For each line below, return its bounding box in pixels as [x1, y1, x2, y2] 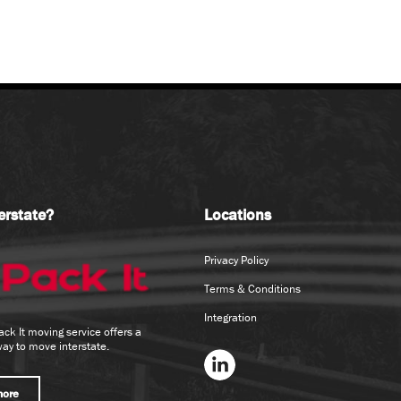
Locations [204, 204, 271, 226]
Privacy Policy [204, 252, 269, 269]
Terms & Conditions [204, 281, 301, 297]
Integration [204, 310, 257, 326]
